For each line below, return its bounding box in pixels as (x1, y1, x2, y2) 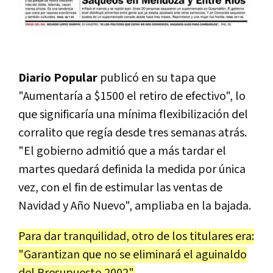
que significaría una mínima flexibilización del (18, 106, 248, 122)
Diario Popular (18, 69, 100, 86)
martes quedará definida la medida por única (18, 161, 246, 177)
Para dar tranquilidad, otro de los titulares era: (18, 228, 254, 244)
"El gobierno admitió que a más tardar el (18, 143, 226, 159)
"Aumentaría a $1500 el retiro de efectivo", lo (18, 88, 246, 104)
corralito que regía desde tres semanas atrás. (18, 124, 247, 141)
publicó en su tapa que (100, 69, 216, 86)
